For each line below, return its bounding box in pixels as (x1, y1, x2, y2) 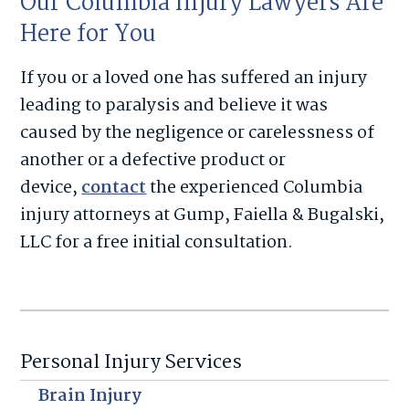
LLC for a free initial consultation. (20, 228, 294, 257)
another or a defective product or (20, 146, 287, 174)
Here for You (20, 16, 157, 53)
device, (20, 173, 82, 202)
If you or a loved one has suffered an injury (20, 64, 368, 92)
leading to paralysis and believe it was (20, 91, 329, 120)
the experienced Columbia (146, 173, 363, 202)
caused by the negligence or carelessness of (20, 119, 375, 147)
